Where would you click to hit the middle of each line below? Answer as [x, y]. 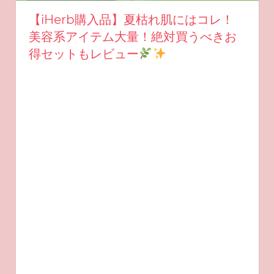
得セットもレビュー [83, 54]
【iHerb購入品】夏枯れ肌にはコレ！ [131, 20]
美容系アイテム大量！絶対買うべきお [132, 37]
